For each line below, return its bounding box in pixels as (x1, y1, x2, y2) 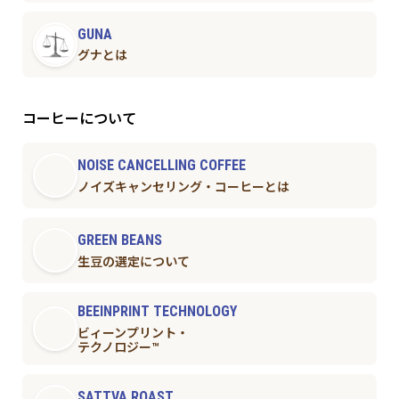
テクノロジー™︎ (77, 339, 159, 354)
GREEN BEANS (77, 232, 162, 249)
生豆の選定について (77, 254, 190, 269)
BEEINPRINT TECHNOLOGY (77, 303, 237, 321)
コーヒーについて (21, 110, 136, 128)
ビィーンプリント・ (77, 325, 189, 340)
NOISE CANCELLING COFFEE (77, 157, 246, 175)
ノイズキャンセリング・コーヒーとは (77, 179, 289, 194)
